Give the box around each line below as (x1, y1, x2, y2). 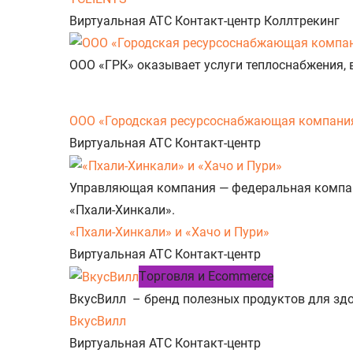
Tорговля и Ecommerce (139, 269, 273, 284)
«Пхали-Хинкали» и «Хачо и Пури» (69, 225, 269, 240)
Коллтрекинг (264, 13, 340, 28)
